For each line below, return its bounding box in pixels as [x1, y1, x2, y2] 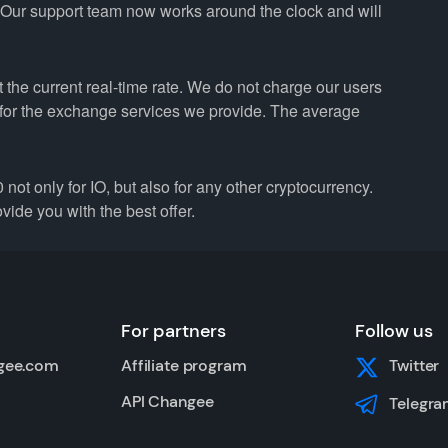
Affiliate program [121, 355, 247, 376]
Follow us [355, 319, 433, 343]
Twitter [389, 355, 440, 376]
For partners [121, 319, 226, 343]
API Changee [121, 391, 214, 412]
